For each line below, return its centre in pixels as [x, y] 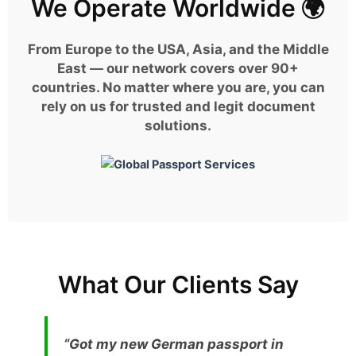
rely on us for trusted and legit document [178, 106]
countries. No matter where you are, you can [178, 87]
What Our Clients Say [178, 284]
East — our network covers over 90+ [178, 68]
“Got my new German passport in [173, 344]
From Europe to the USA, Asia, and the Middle [178, 49]
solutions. [178, 125]
